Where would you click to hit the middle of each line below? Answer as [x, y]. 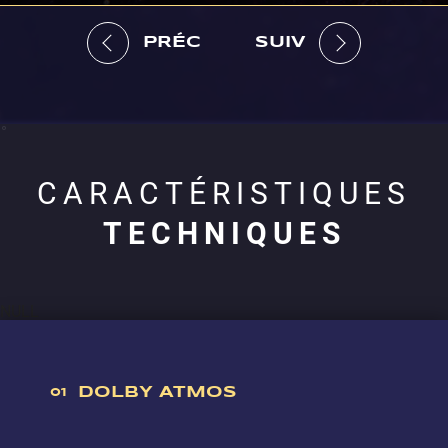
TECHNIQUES [224, 233]
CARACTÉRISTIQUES [224, 193]
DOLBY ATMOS [154, 392]
